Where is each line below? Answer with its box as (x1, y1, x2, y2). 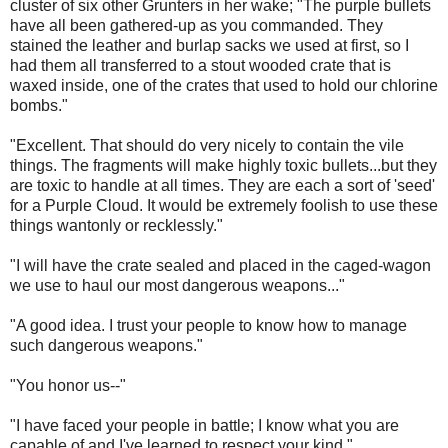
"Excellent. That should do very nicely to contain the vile (10, 137, 404, 155)
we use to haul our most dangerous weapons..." (10, 277, 345, 295)
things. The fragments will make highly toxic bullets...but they (10, 157, 437, 175)
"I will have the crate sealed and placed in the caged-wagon (10, 257, 431, 275)
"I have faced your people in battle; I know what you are (10, 417, 399, 435)
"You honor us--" (10, 377, 126, 395)
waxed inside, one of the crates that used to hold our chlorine (10, 77, 438, 95)
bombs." (10, 97, 68, 115)
